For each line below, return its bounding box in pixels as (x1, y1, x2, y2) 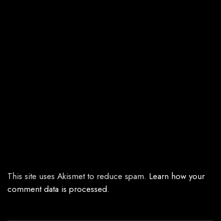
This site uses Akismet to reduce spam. (7, 170, 149, 183)
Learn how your (149, 170, 205, 183)
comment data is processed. (7, 183, 110, 195)
